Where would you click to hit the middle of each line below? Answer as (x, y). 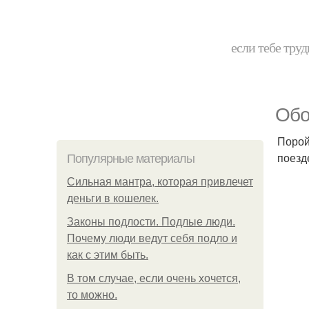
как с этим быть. (108, 255)
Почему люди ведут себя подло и (152, 238)
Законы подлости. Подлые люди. (151, 222)
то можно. (92, 295)
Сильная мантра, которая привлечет (160, 182)
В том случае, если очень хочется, (154, 278)
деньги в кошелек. (113, 198)
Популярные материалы (131, 159)
